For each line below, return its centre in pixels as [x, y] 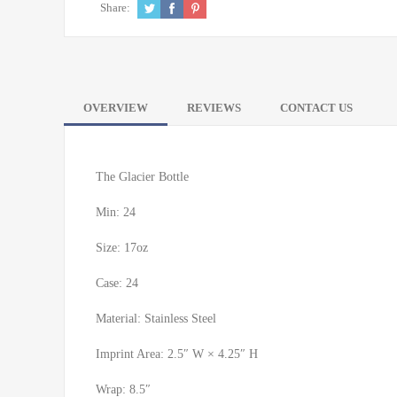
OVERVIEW [116, 107]
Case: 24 [117, 283]
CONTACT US [316, 107]
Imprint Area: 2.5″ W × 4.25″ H [177, 354]
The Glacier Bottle [142, 176]
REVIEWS [214, 107]
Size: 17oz [122, 247]
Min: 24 [116, 212]
